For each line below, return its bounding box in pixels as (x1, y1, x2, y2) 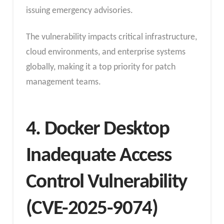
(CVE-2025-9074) (25, 198, 158, 219)
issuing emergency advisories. (25, 5, 133, 15)
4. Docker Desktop (25, 118, 169, 139)
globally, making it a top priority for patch (25, 62, 175, 72)
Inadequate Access (25, 145, 171, 166)
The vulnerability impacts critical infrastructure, (25, 32, 197, 42)
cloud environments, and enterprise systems (25, 47, 185, 57)
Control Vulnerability (25, 171, 187, 192)
